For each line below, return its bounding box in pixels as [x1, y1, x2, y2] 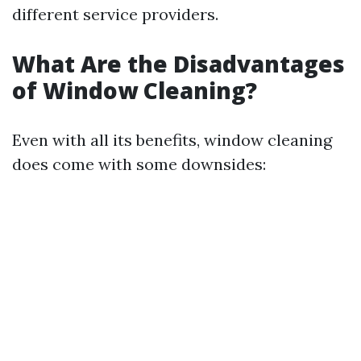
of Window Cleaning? [12, 75, 257, 106]
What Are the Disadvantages [12, 48, 345, 79]
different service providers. [12, 4, 218, 24]
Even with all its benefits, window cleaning [12, 130, 332, 150]
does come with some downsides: [12, 154, 266, 174]
